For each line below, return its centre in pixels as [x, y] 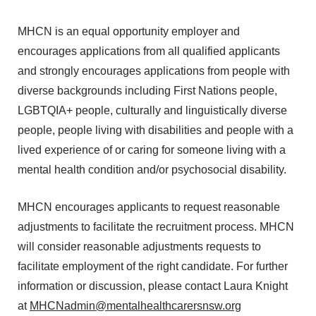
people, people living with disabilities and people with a [156, 130]
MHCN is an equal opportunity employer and [129, 32]
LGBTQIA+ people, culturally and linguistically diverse [152, 111]
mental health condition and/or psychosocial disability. [152, 170]
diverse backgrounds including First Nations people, [147, 91]
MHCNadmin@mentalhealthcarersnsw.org [135, 306]
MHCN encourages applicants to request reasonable [149, 207]
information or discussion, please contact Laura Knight [153, 286]
